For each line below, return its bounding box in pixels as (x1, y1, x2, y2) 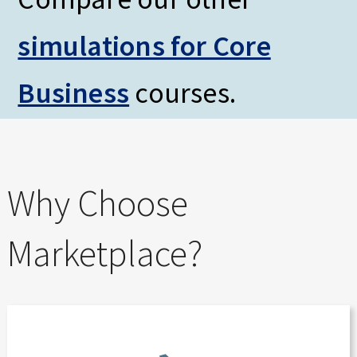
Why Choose (7, 179, 188, 226)
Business (18, 75, 130, 112)
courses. (129, 75, 237, 112)
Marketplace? (7, 229, 202, 277)
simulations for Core (18, 28, 271, 65)
